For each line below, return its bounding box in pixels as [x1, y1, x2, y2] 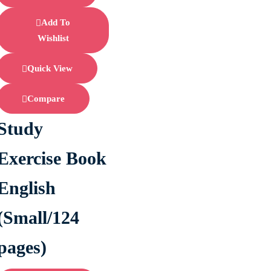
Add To [41, 18, 71, 28]
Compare [27, 93, 65, 103]
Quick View [27, 64, 73, 74]
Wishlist [37, 33, 69, 44]
